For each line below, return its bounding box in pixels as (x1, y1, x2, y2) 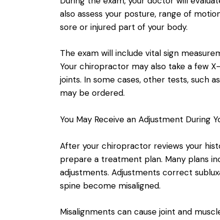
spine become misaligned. (60, 180, 161, 191)
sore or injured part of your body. (60, 21, 188, 32)
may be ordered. (60, 87, 125, 99)
